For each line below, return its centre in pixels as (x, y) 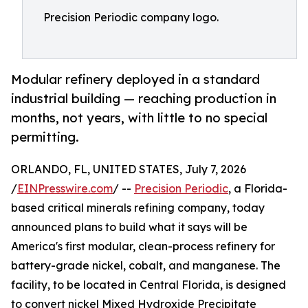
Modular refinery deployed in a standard (135, 79)
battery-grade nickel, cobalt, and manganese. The (146, 265)
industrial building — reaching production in (144, 98)
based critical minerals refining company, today (138, 207)
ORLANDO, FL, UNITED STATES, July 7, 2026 (129, 169)
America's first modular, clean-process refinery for (143, 246)
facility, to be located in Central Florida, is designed (148, 284)
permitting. (45, 137)
